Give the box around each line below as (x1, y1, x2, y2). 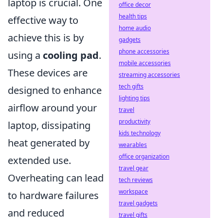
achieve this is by (8, 31, 84, 44)
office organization (119, 152, 169, 161)
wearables (119, 141, 147, 149)
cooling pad (43, 49, 99, 62)
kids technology (119, 129, 161, 137)
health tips (119, 12, 147, 20)
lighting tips (119, 94, 150, 102)
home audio (119, 24, 151, 32)
